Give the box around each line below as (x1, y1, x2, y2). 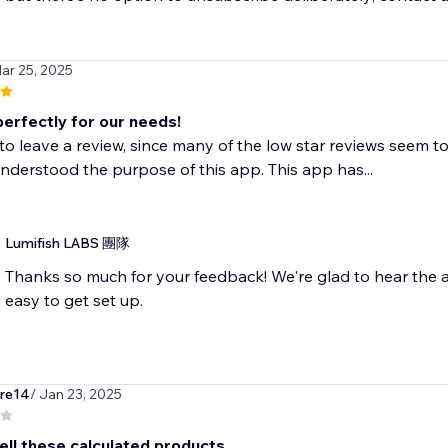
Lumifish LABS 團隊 (4, 234, 130, 253)
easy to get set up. (4, 290, 143, 311)
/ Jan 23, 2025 (29, 385, 122, 404)
